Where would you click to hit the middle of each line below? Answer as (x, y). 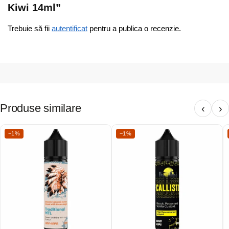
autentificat (70, 28)
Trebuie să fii (30, 28)
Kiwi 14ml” (34, 7)
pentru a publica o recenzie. (134, 28)
